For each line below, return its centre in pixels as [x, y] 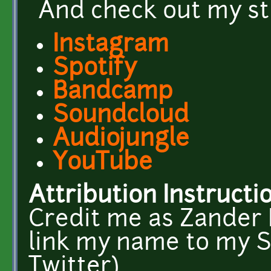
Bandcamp [113, 93]
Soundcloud [121, 116]
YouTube [103, 163]
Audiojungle [121, 140]
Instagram [111, 45]
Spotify [94, 69]
